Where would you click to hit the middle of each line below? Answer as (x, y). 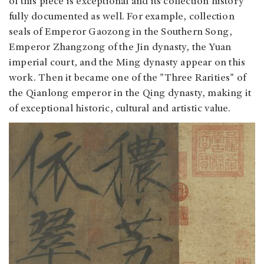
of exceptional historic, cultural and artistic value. (120, 109)
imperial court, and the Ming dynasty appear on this (127, 63)
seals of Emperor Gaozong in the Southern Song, (121, 33)
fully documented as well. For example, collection (122, 17)
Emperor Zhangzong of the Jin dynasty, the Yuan (120, 48)
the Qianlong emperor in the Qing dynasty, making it (130, 94)
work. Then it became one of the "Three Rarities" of (128, 79)
